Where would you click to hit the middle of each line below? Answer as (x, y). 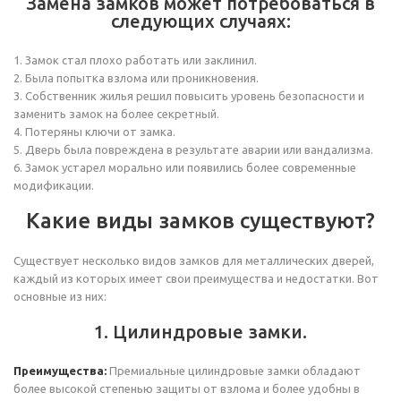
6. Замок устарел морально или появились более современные (185, 167)
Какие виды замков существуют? (200, 221)
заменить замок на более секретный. (116, 114)
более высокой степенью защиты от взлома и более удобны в (187, 388)
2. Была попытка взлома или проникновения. (136, 78)
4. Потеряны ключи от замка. (94, 132)
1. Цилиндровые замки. (200, 332)
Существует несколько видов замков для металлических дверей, (194, 260)
